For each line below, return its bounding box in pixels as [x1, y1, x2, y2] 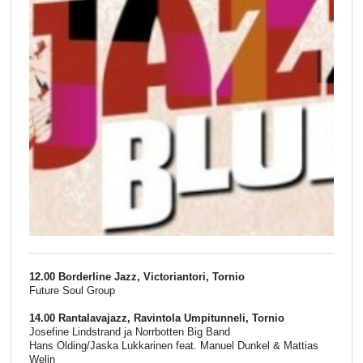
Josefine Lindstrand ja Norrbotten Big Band [28, 326, 230, 339]
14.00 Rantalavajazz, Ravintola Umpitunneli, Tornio [28, 312, 284, 325]
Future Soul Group [28, 284, 115, 297]
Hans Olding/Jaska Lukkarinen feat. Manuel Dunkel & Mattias [28, 340, 318, 352]
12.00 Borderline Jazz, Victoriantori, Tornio [28, 271, 245, 284]
